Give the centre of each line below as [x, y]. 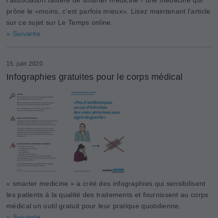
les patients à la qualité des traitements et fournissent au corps [108, 195]
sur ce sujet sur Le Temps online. [60, 22]
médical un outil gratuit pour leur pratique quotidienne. [94, 206]
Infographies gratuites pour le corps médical [95, 77]
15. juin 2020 [25, 64]
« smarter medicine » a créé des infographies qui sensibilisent [106, 183]
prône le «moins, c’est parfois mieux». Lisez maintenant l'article [109, 11]
